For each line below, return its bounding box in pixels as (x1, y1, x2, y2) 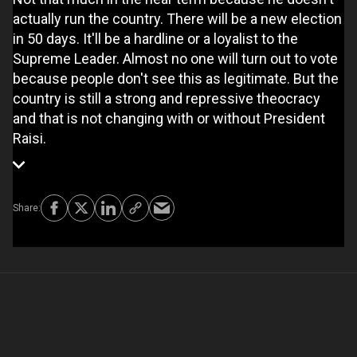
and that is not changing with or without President (13, 109, 325, 127)
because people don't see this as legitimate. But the (13, 69, 339, 87)
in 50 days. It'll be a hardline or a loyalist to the (13, 29, 298, 47)
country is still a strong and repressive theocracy (13, 89, 320, 107)
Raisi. (13, 129, 46, 147)
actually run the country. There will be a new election (13, 10, 342, 27)
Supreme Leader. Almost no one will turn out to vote (13, 49, 338, 67)
